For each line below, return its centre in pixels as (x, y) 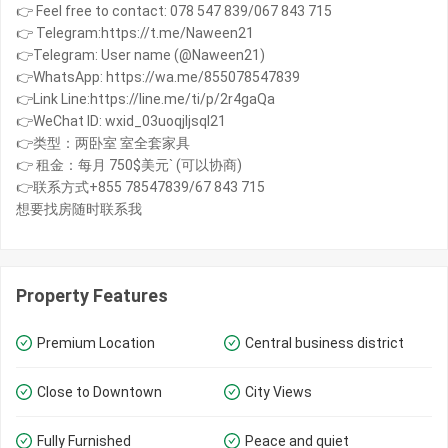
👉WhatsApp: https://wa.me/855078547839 (158, 77)
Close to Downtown (99, 391)
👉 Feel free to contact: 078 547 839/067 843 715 (174, 11)
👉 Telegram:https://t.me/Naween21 (135, 33)
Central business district (324, 342)
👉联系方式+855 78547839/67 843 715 (140, 187)
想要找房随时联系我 (79, 209)
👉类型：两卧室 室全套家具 (103, 143)
